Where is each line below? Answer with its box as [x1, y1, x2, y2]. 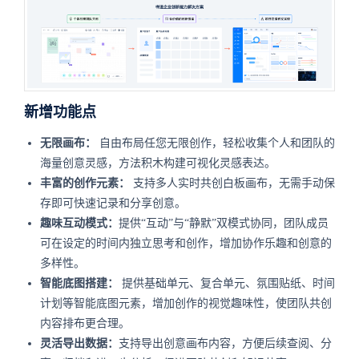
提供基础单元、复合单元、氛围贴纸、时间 [122, 276, 335, 289]
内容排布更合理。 [40, 317, 130, 329]
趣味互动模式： [40, 216, 119, 229]
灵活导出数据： [40, 337, 119, 349]
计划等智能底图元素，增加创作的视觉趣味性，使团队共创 [40, 296, 332, 309]
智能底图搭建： [40, 276, 119, 289]
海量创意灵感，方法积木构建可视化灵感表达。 [40, 156, 276, 169]
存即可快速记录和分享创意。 [40, 196, 186, 209]
